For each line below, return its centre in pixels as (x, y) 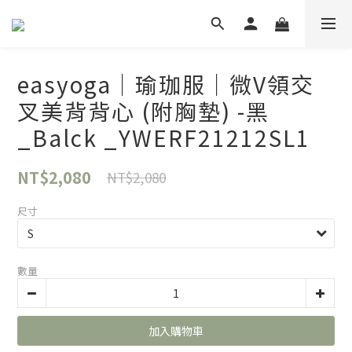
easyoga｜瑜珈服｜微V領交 (166, 84)
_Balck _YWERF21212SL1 (164, 137)
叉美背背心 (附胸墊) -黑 (143, 111)
